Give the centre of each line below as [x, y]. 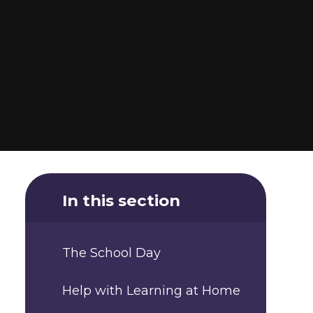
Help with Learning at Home [151, 290]
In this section [121, 200]
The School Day [111, 253]
